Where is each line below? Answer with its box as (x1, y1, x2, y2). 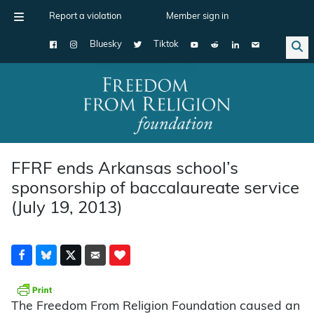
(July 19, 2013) (11, 200, 123, 217)
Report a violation (49, 12, 121, 21)
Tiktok (153, 40, 179, 49)
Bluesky (90, 40, 122, 49)
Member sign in (166, 12, 228, 21)
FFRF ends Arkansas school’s (11, 161, 238, 178)
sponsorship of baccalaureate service (11, 180, 299, 198)
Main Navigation (5, 106, 120, 121)
